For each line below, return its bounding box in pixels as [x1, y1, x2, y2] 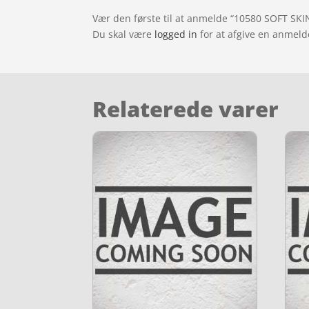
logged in [154, 27, 198, 41]
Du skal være [92, 27, 155, 41]
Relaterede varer [92, 94, 279, 124]
